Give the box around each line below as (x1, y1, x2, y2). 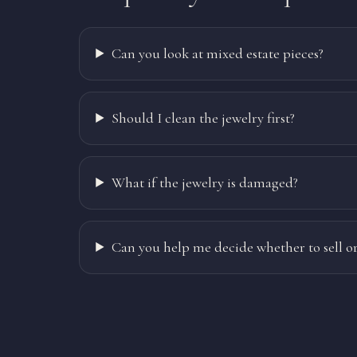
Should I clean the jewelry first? (111, 109, 295, 127)
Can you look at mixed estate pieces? (111, 45, 324, 62)
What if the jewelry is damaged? (111, 174, 298, 191)
